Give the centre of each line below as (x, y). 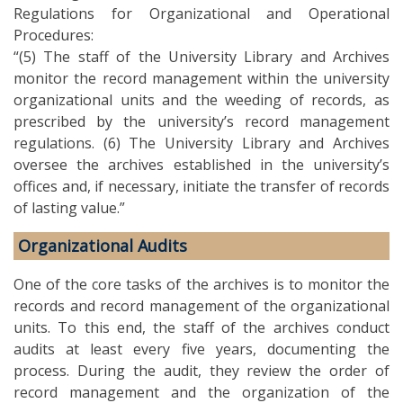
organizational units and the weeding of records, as (201, 99)
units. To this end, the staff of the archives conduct (201, 327)
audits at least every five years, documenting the (201, 349)
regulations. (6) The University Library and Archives (201, 143)
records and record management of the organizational (201, 305)
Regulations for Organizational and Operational (201, 13)
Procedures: (54, 35)
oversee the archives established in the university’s (201, 164)
